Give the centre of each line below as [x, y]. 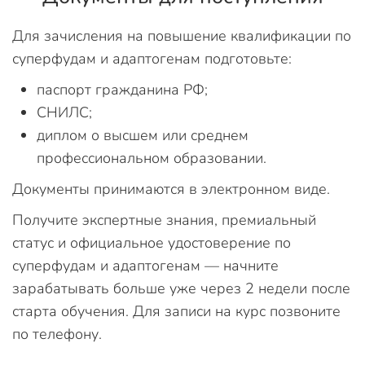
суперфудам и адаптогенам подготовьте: [152, 58]
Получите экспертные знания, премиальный [164, 220]
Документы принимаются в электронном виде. [171, 189]
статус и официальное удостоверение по [152, 242]
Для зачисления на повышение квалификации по [182, 35]
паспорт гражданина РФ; [122, 89]
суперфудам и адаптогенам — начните [145, 265]
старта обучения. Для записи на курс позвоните [176, 311]
